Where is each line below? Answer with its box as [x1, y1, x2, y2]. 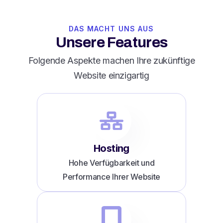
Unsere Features [55, 34, 168, 50]
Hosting [94, 142, 129, 154]
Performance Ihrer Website [63, 171, 160, 182]
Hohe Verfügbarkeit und [68, 157, 155, 168]
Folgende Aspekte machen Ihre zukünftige [28, 55, 195, 66]
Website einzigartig [74, 70, 149, 81]
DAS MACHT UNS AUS [69, 24, 154, 33]
